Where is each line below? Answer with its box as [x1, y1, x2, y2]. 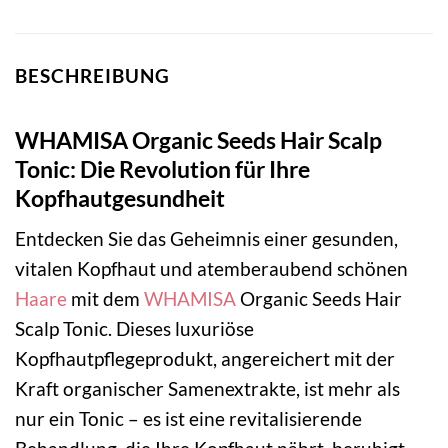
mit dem [67, 287, 144, 311]
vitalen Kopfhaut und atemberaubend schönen [15, 257, 408, 281]
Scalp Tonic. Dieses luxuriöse [15, 317, 254, 341]
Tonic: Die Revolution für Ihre [15, 154, 310, 183]
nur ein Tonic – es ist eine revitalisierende [15, 407, 362, 431]
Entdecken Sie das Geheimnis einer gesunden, [15, 227, 398, 251]
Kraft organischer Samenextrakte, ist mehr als [15, 377, 400, 401]
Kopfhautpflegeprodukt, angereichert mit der [15, 347, 395, 371]
